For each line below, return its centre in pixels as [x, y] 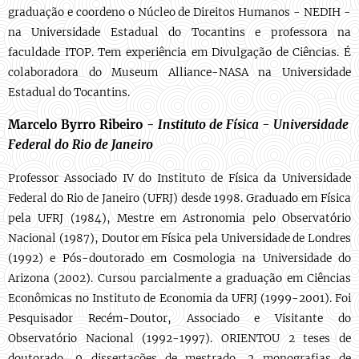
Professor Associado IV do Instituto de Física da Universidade [179, 178]
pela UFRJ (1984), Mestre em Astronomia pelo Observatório [179, 218]
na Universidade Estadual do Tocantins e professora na [179, 32]
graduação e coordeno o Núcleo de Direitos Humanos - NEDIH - [179, 12]
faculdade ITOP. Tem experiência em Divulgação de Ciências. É [179, 52]
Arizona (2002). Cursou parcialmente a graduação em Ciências [179, 278]
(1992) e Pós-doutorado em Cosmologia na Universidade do [179, 258]
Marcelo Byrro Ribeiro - [81, 125]
